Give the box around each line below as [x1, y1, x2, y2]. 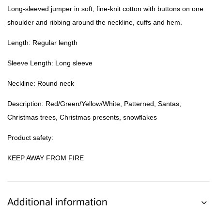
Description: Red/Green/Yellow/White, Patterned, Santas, [7, 100, 181, 108]
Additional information [7, 194, 108, 211]
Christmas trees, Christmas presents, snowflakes [7, 113, 157, 121]
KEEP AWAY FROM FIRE [7, 154, 84, 162]
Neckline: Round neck [7, 79, 74, 87]
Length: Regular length [7, 39, 77, 46]
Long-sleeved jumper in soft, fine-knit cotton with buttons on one [7, 5, 203, 13]
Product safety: [7, 134, 53, 141]
